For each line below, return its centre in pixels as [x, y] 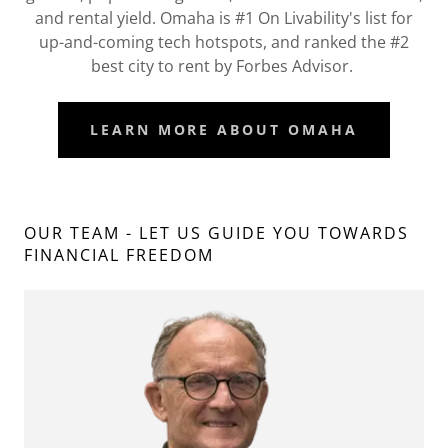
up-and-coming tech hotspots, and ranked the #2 [224, 41]
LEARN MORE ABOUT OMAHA [224, 130]
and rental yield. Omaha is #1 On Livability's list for [224, 17]
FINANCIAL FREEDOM [119, 254]
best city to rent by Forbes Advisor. [224, 65]
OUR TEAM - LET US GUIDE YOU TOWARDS [216, 232]
